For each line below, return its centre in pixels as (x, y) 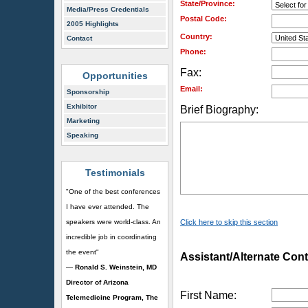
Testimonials (115, 173)
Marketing (83, 121)
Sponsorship (88, 92)
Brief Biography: (219, 110)
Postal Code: (203, 19)
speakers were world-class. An (113, 222)
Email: (191, 89)
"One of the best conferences (113, 191)
